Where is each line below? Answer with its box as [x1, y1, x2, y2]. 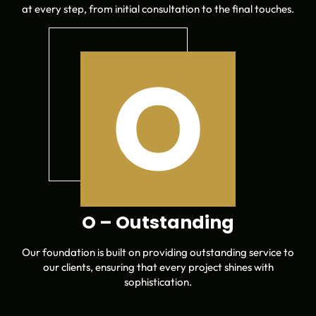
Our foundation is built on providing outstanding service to [22, 245, 294, 259]
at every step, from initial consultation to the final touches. [22, 1, 294, 16]
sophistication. [124, 274, 192, 288]
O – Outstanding [82, 209, 234, 235]
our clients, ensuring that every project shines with [42, 260, 274, 274]
